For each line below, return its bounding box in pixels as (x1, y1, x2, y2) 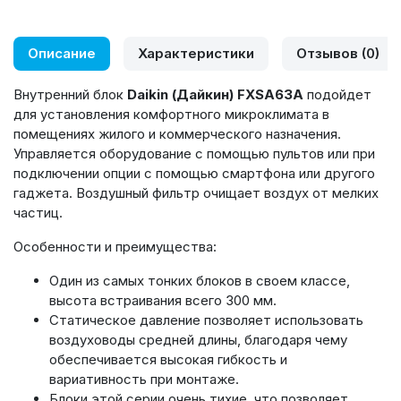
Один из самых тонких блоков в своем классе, (49, 272, 350, 289)
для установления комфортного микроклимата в (13, 106, 329, 123)
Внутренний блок (13, 86, 127, 103)
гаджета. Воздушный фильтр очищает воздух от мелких (13, 184, 379, 201)
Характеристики (138, 45, 254, 62)
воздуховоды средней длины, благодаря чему (49, 331, 347, 348)
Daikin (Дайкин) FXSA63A (127, 86, 303, 103)
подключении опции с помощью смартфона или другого (13, 165, 375, 182)
